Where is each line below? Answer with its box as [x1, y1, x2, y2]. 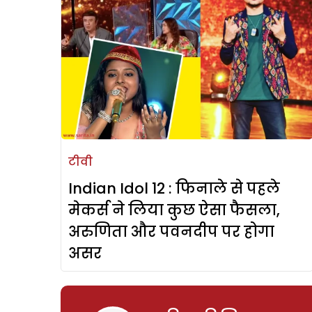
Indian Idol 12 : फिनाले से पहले [68, 178, 280, 199]
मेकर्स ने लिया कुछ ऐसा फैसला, [68, 200, 280, 221]
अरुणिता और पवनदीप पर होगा [68, 221, 274, 242]
